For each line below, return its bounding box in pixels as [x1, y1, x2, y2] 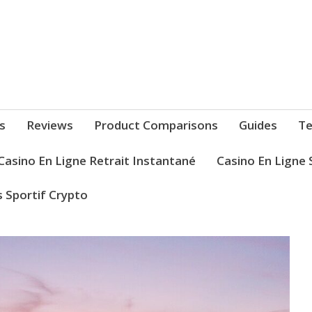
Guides [238, 117, 277, 133]
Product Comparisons [93, 117, 218, 133]
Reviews [26, 117, 73, 133]
